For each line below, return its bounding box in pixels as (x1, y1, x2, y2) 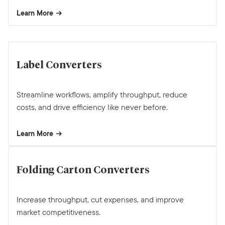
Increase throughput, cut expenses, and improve (17, 193, 184, 205)
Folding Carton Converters (17, 165, 150, 175)
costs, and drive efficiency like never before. (17, 101, 168, 114)
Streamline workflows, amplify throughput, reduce (17, 89, 187, 101)
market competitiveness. (17, 206, 100, 218)
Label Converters (17, 60, 102, 71)
